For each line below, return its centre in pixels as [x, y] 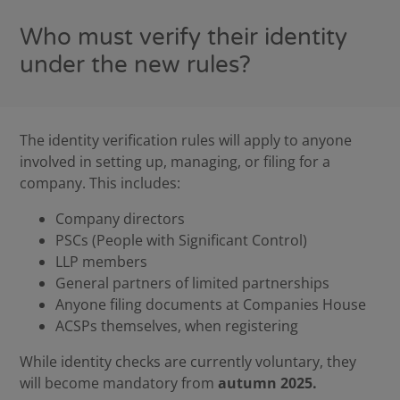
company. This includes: [100, 183]
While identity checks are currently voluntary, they [188, 362]
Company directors [121, 219]
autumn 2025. [268, 383]
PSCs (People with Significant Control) [182, 241]
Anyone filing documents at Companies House [211, 305]
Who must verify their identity [184, 37]
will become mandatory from [119, 383]
